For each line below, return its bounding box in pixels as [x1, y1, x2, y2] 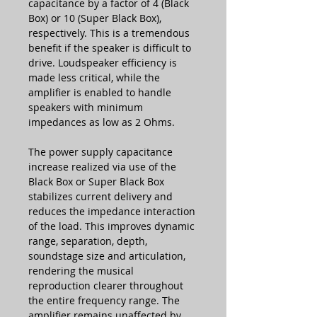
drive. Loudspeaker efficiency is [28, 55, 177, 69]
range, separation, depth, [28, 234, 147, 248]
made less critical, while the [28, 70, 160, 84]
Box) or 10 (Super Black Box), [28, 11, 161, 25]
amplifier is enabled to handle [28, 85, 171, 99]
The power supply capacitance [28, 144, 173, 158]
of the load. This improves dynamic [28, 219, 195, 233]
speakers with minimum [28, 100, 143, 114]
